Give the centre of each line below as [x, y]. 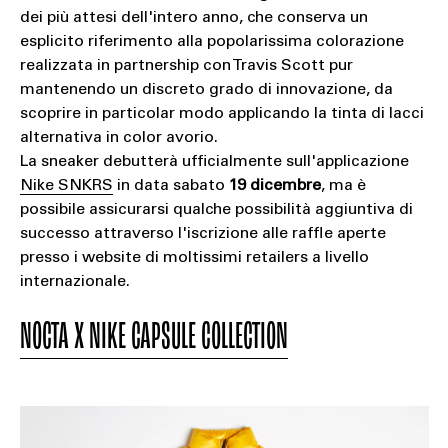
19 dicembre [274, 185]
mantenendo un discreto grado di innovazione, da [206, 89]
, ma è [343, 185]
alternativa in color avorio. [118, 137]
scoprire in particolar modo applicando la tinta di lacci [221, 113]
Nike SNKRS [66, 185]
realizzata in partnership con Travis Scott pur [186, 65]
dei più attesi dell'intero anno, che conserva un [193, 17]
